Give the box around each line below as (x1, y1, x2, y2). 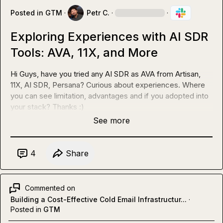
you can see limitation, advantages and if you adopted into (10, 91, 209, 101)
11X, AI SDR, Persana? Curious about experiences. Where (10, 80, 205, 90)
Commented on (25, 184, 75, 193)
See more (93, 115, 130, 125)
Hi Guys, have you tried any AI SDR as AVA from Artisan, (10, 69, 201, 79)
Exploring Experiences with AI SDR (10, 29, 208, 44)
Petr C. (87, 8, 110, 17)
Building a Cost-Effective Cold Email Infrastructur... (10, 195, 187, 204)
